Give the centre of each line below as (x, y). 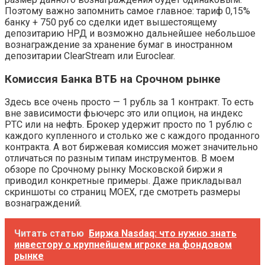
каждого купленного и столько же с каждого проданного (132, 136)
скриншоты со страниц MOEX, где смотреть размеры (123, 192)
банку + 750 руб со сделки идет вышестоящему (111, 22)
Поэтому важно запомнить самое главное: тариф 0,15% (127, 11)
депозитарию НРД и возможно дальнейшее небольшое (130, 33)
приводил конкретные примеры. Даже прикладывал (123, 181)
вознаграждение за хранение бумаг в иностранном (119, 44)
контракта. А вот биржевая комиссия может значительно (131, 147)
